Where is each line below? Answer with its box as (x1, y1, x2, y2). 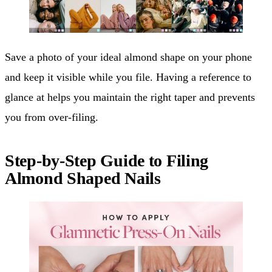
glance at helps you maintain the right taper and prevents (5, 91, 255, 104)
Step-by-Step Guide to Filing (5, 151, 209, 171)
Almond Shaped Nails (5, 169, 161, 188)
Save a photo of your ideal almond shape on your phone (5, 51, 252, 64)
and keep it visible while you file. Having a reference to (5, 71, 251, 84)
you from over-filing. (5, 111, 98, 124)
